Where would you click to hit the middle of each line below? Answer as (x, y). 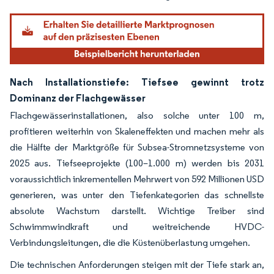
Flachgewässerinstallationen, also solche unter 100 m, (137, 115)
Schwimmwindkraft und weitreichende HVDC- (137, 226)
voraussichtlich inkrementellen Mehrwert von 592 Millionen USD (137, 179)
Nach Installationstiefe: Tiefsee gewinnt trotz (137, 82)
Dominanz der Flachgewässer (78, 98)
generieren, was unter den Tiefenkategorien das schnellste (137, 194)
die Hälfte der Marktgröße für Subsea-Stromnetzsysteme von (137, 147)
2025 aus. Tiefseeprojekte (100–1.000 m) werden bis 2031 (137, 163)
